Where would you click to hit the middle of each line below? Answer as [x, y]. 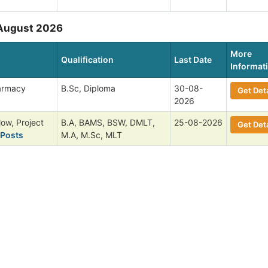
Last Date [193, 59]
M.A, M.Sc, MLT [92, 135]
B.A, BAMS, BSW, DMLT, [108, 122]
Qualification [87, 59]
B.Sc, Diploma [88, 88]
